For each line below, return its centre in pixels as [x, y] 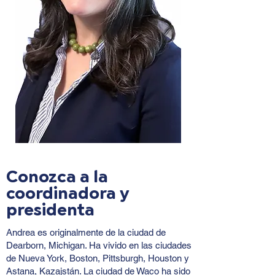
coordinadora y [68, 193]
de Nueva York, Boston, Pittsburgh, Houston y [98, 258]
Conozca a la [57, 176]
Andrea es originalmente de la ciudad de [86, 232]
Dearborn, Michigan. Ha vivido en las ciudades [99, 245]
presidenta [50, 210]
